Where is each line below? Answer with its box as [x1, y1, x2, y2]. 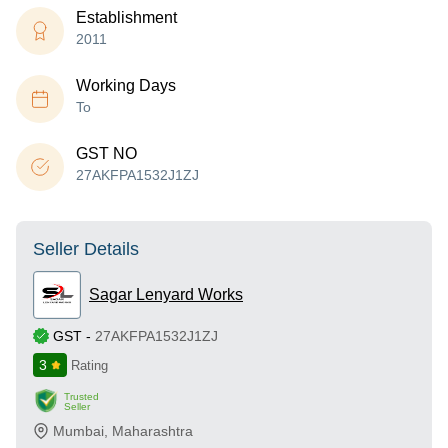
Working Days [76, 77, 176, 94]
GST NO [76, 145, 137, 162]
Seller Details [33, 239, 139, 259]
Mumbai [53, 423, 104, 439]
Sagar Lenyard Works [89, 286, 243, 303]
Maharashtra [112, 423, 193, 439]
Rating [71, 358, 108, 373]
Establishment [76, 9, 177, 26]
